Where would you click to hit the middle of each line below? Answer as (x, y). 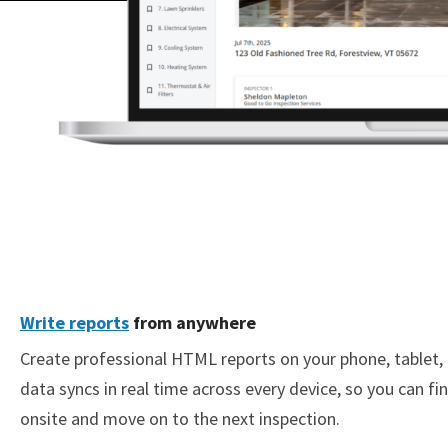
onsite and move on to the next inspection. (180, 418)
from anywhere (192, 322)
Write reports (74, 322)
